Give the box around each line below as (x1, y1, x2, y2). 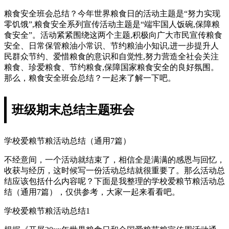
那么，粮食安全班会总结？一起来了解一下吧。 (4, 73, 176, 82)
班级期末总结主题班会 (12, 103, 134, 117)
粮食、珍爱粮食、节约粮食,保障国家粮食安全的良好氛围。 (4, 62, 219, 72)
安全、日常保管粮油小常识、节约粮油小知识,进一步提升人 (4, 41, 219, 50)
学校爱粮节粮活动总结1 (4, 206, 90, 215)
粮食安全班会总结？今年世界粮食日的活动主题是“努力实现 (4, 9, 220, 18)
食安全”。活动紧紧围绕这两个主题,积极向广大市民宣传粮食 (4, 30, 222, 39)
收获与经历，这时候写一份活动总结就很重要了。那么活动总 (4, 166, 225, 175)
